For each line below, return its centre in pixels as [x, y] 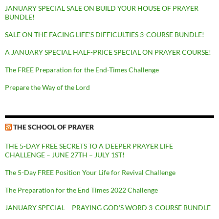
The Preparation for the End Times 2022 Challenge [81, 190]
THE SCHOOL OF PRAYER [54, 127]
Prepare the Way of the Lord [47, 88]
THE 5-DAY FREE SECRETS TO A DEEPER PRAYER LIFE [89, 146]
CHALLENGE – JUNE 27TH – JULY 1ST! [65, 155]
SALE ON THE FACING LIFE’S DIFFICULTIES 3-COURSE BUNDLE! [105, 35]
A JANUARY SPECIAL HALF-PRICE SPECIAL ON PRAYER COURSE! [108, 52]
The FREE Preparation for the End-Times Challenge [82, 70]
